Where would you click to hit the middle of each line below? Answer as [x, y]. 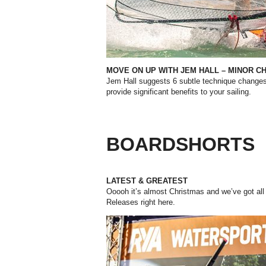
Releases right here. [141, 202]
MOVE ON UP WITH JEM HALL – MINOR [180, 71]
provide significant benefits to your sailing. [179, 92]
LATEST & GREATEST [147, 181]
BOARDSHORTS [180, 145]
